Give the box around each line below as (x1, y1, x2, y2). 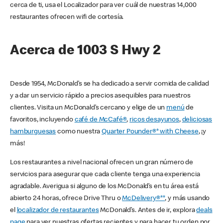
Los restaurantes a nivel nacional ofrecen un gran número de (10, 159, 194, 167)
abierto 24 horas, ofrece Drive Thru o (10, 195, 122, 203)
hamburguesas (10, 128, 56, 136)
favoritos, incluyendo (10, 116, 75, 124)
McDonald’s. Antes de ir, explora (99, 207, 197, 215)
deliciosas (182, 116, 213, 124)
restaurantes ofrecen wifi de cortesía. (10, 14, 124, 21)
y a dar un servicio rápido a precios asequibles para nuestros (10, 93, 191, 100)
